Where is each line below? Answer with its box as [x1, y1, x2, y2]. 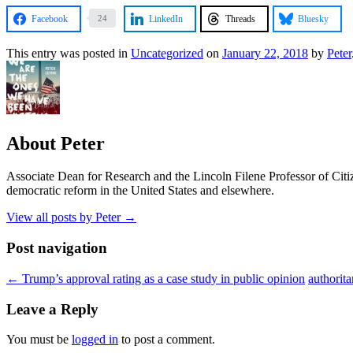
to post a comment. [118, 333, 215, 347]
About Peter [6, 132, 105, 154]
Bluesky [298, 13, 329, 24]
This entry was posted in [6, 46, 131, 60]
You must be [6, 333, 72, 347]
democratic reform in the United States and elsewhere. [6, 184, 274, 198]
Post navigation [6, 240, 107, 257]
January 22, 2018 [222, 46, 308, 60]
